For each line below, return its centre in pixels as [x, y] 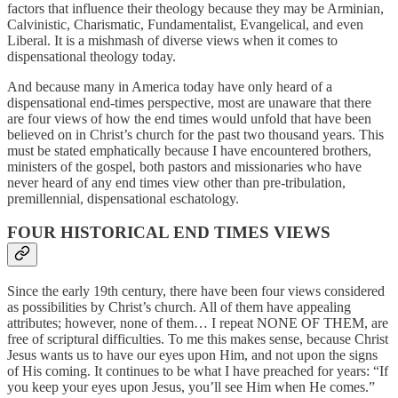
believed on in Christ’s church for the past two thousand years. [183, 134]
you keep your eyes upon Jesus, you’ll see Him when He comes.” [191, 386]
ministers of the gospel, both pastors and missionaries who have [184, 166]
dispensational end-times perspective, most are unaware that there [189, 102]
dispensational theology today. [92, 56]
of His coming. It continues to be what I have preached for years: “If [198, 370]
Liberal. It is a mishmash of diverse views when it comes [167, 40]
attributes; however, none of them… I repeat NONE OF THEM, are [198, 322]
